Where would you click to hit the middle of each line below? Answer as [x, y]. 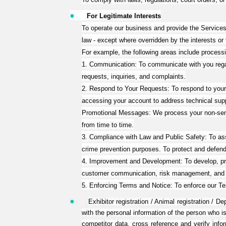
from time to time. [108, 125]
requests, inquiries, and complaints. [134, 76]
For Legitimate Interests [124, 16]
